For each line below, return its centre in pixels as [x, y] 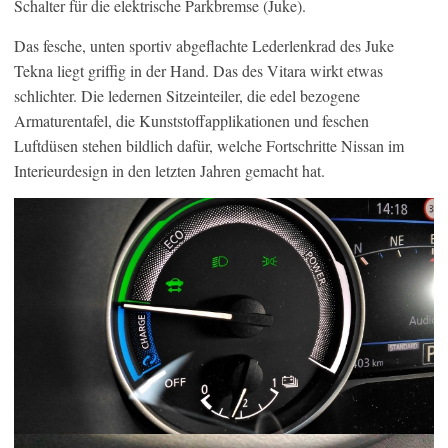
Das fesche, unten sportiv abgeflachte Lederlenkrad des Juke [204, 45]
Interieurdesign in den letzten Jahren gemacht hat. [169, 170]
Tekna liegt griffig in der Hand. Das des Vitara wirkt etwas [198, 70]
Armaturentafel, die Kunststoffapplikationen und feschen [191, 120]
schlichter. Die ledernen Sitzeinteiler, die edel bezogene [187, 95]
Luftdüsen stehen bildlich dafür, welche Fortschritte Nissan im [209, 145]
